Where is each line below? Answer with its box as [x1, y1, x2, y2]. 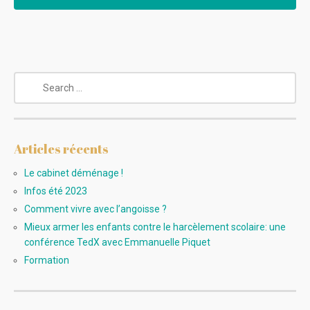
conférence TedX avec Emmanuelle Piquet [24, 236, 210, 248]
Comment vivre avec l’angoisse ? [24, 203, 167, 215]
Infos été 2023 [24, 185, 87, 197]
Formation [24, 254, 69, 266]
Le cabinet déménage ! [24, 167, 123, 179]
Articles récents [14, 140, 109, 157]
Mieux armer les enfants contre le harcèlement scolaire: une [24, 221, 286, 232]
